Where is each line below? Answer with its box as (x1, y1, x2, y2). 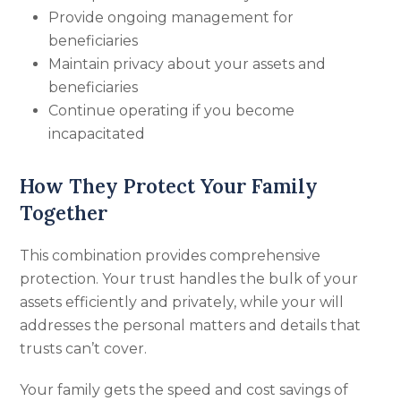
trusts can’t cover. (20, 340, 148, 357)
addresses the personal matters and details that (20, 317, 362, 334)
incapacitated (48, 125, 146, 142)
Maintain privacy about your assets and (48, 55, 327, 73)
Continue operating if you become (48, 102, 295, 119)
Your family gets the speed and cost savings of (20, 381, 349, 398)
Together (20, 200, 108, 226)
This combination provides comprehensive (20, 247, 321, 264)
